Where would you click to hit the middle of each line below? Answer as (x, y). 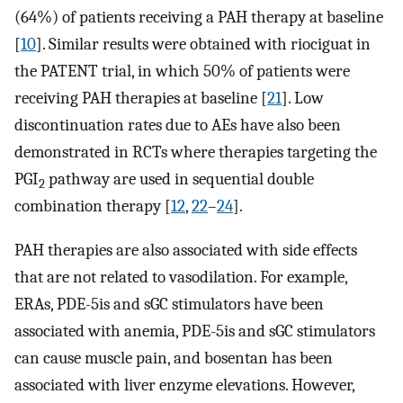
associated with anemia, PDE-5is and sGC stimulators (195, 331)
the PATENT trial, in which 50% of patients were (182, 72)
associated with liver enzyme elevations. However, (184, 385)
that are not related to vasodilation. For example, (181, 277)
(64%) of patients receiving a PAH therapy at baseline (199, 18)
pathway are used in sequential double (179, 179)
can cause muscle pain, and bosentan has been (174, 358)
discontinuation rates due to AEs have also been (178, 125)
